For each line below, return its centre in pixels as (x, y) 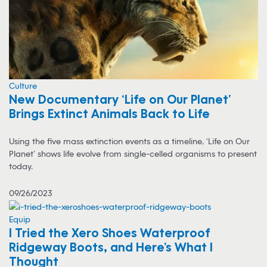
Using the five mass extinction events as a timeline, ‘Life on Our (129, 141)
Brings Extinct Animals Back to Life (109, 114)
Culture (23, 86)
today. (22, 166)
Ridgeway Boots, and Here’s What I (111, 247)
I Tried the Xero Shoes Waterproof (110, 233)
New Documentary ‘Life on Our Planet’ (120, 99)
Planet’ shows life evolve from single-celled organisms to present (133, 154)
